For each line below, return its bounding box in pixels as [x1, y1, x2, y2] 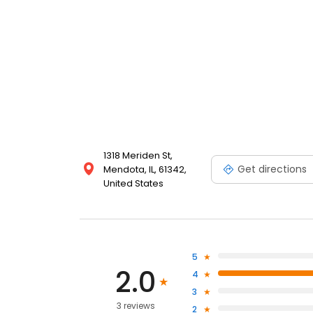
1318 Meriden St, [103, 149, 173, 163]
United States [103, 177, 163, 191]
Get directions [238, 161, 307, 176]
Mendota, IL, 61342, [103, 163, 187, 177]
